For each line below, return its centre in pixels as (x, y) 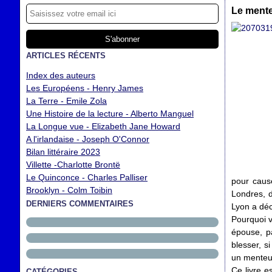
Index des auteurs (61, 75)
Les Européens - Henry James (85, 88)
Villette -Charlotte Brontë (73, 165)
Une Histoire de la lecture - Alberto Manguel (110, 114)
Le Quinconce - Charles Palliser (87, 177)
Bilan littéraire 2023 (63, 152)
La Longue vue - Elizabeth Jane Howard (103, 126)
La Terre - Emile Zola (66, 101)
